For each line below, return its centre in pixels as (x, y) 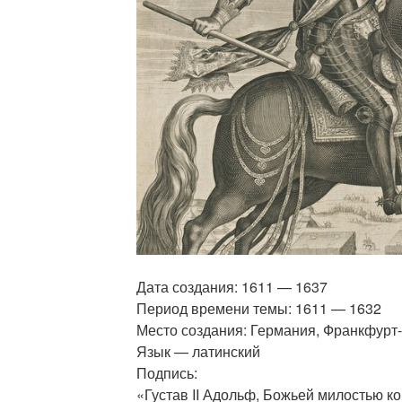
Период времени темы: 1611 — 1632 (258, 309)
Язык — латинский (198, 352)
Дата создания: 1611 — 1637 (232, 287)
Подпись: (166, 373)
